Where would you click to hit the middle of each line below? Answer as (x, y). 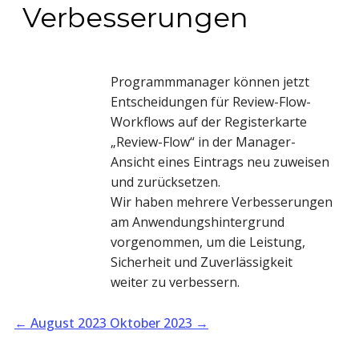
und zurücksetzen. (165, 182)
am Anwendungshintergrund (198, 222)
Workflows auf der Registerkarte (209, 121)
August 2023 (69, 323)
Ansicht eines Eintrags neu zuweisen (220, 161)
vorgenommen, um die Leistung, (208, 242)
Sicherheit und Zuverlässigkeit (202, 262)
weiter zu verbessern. (175, 282)
